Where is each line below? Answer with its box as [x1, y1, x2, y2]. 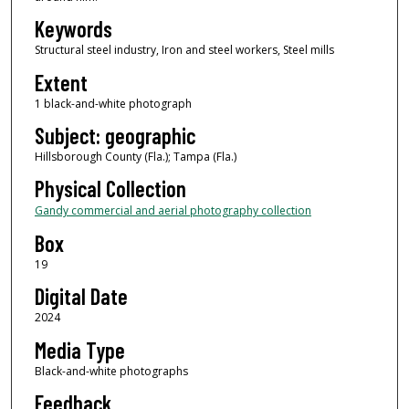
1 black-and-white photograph [34, 95, 192, 111]
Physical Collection [34, 175, 186, 203]
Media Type [34, 336, 125, 363]
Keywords [34, 16, 112, 43]
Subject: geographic [34, 121, 195, 149]
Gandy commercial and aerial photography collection [34, 203, 311, 219]
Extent [34, 68, 88, 96]
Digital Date [34, 283, 128, 310]
